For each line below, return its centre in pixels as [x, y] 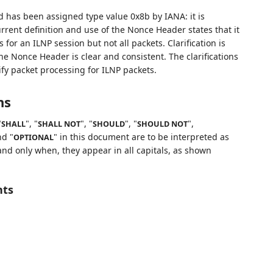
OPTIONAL [33, 138]
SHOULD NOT [162, 124]
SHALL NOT [59, 124]
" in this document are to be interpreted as [141, 137]
